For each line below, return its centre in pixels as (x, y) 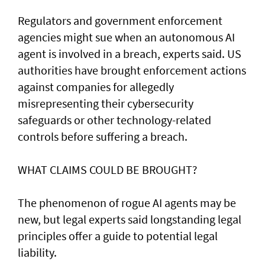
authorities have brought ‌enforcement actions (132, 70)
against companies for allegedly (96, 87)
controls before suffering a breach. (103, 137)
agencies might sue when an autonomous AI (126, 37)
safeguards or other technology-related (114, 120)
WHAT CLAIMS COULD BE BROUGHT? (108, 170)
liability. (37, 253)
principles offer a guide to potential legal (118, 236)
